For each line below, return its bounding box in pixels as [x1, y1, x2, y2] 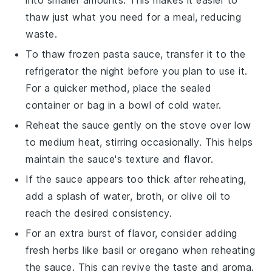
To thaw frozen [25, 47, 103, 60]
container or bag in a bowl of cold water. [25, 98, 222, 111]
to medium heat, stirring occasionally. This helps [25, 135, 253, 148]
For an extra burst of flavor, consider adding [25, 226, 237, 239]
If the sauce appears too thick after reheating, [25, 172, 246, 185]
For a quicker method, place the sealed [25, 81, 212, 94]
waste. [25, 27, 58, 40]
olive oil [180, 189, 217, 202]
